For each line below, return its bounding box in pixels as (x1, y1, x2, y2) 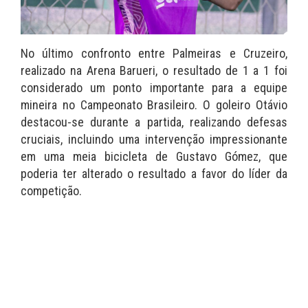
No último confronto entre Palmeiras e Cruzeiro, (21, 45, 287, 60)
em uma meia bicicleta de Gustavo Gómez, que (21, 148, 287, 164)
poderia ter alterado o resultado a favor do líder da (21, 166, 287, 181)
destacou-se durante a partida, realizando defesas (21, 114, 287, 129)
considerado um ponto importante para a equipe (21, 80, 287, 95)
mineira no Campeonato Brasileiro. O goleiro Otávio (21, 97, 287, 112)
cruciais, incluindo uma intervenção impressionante (21, 131, 287, 146)
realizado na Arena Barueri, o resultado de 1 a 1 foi (21, 63, 287, 78)
